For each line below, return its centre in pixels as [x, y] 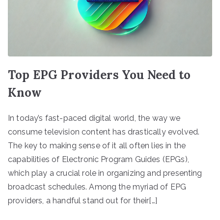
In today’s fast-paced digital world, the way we [94, 118]
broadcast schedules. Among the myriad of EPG [97, 187]
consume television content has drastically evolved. [104, 132]
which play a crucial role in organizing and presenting [105, 173]
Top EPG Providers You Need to [99, 75]
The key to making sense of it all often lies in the [97, 145]
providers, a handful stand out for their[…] [82, 200]
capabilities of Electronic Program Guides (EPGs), [98, 159]
